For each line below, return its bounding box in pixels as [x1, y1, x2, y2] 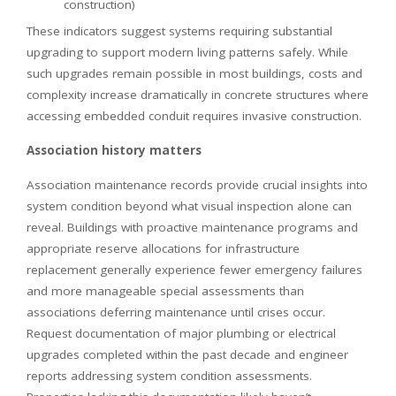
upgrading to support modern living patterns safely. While [27, 43, 348, 60]
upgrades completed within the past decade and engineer [27, 346, 348, 362]
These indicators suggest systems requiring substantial [27, 22, 332, 39]
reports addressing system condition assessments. [27, 367, 312, 384]
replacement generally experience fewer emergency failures [27, 261, 362, 278]
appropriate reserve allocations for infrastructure [27, 240, 300, 256]
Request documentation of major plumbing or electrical [27, 324, 336, 341]
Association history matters [27, 141, 202, 158]
